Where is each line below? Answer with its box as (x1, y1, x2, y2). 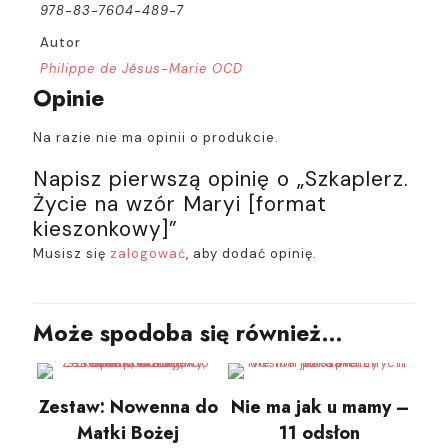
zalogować (110, 245, 186, 262)
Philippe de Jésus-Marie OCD (39, 59, 243, 77)
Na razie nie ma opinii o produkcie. (33, 129, 279, 146)
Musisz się (33, 245, 110, 262)
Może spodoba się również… (33, 316, 343, 350)
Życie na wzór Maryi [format (33, 190, 327, 218)
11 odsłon (279, 420, 360, 446)
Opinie (33, 81, 104, 115)
